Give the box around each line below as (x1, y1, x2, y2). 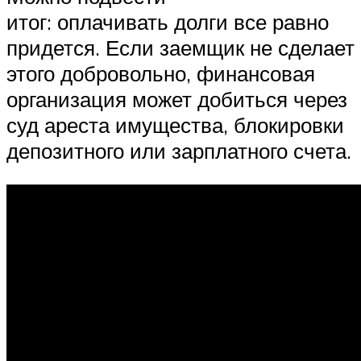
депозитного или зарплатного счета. (6, 138, 351, 164)
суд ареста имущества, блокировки (6, 112, 344, 139)
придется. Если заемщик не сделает (6, 35, 355, 61)
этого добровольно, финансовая (6, 60, 315, 87)
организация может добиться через (6, 86, 347, 113)
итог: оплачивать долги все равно (6, 9, 329, 35)
